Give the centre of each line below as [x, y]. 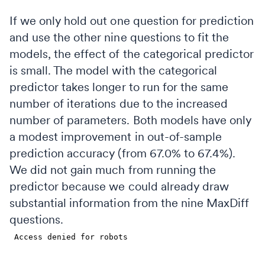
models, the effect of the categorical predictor [132, 54]
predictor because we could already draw [119, 186]
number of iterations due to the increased [119, 103]
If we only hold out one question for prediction [132, 20]
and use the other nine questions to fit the [119, 37]
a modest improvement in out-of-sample [116, 136]
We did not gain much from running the [113, 169]
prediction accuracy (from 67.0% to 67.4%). [123, 153]
